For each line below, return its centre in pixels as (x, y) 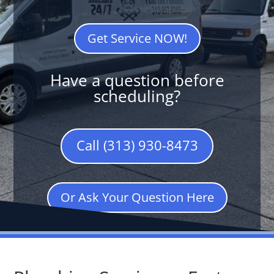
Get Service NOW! (137, 38)
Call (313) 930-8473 (137, 145)
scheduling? (137, 96)
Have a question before (137, 80)
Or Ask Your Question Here (137, 197)
